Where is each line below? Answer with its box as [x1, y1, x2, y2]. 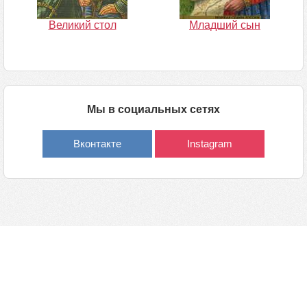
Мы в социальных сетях [87, 103, 220, 115]
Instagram [187, 138, 232, 149]
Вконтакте [73, 138, 121, 149]
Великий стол [48, 19, 116, 31]
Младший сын [189, 19, 260, 31]
